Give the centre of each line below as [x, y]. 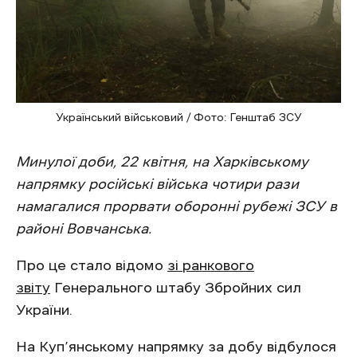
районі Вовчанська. [84, 229]
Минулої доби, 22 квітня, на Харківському [162, 162]
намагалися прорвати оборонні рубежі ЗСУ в [177, 206]
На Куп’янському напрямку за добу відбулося [176, 347]
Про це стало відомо [92, 265]
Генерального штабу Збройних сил [176, 288]
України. [44, 310]
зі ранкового [211, 265]
